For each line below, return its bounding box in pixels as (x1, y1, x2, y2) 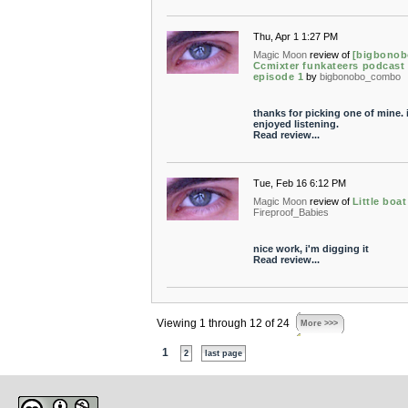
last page (204, 349, 242, 358)
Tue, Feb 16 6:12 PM (252, 178, 346, 189)
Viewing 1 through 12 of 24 (156, 318, 290, 329)
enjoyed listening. (252, 118, 339, 129)
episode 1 (252, 71, 304, 82)
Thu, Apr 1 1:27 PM (252, 31, 338, 42)
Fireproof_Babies (252, 207, 329, 218)
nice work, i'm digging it (252, 243, 369, 254)
